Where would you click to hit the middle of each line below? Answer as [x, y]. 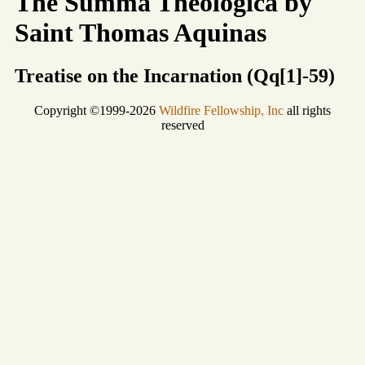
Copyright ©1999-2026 [97, 110]
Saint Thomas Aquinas [141, 32]
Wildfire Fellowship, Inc [221, 110]
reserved [182, 125]
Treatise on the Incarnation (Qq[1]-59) [175, 75]
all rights [307, 110]
